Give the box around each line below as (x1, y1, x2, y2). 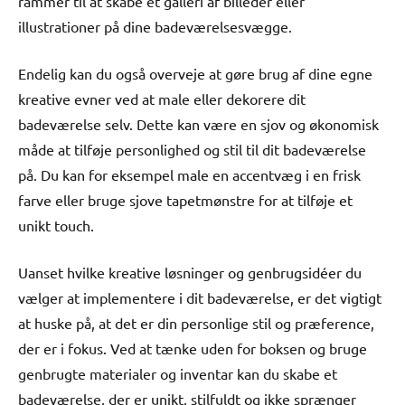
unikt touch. (18, 215, 94, 234)
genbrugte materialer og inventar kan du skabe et (18, 363, 337, 382)
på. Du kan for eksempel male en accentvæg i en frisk (18, 165, 361, 184)
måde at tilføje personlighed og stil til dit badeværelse (18, 139, 366, 158)
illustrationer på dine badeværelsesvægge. (18, 16, 292, 35)
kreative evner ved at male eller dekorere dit (18, 89, 306, 108)
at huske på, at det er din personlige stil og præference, (18, 313, 374, 332)
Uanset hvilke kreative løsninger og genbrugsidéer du (18, 262, 362, 281)
